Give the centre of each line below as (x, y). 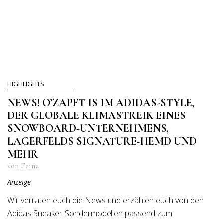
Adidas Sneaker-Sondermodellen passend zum (90, 213)
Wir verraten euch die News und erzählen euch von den (106, 200)
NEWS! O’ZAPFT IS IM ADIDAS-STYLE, (101, 103)
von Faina (23, 166)
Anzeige (19, 182)
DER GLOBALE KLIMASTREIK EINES (97, 115)
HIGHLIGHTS (26, 84)
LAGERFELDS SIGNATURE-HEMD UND (102, 141)
